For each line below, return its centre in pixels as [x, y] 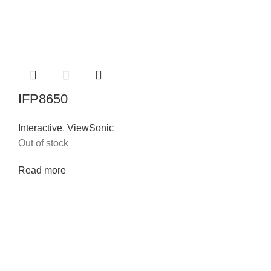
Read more [42, 171]
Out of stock [43, 143]
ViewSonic [90, 128]
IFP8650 [43, 99]
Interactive [40, 128]
